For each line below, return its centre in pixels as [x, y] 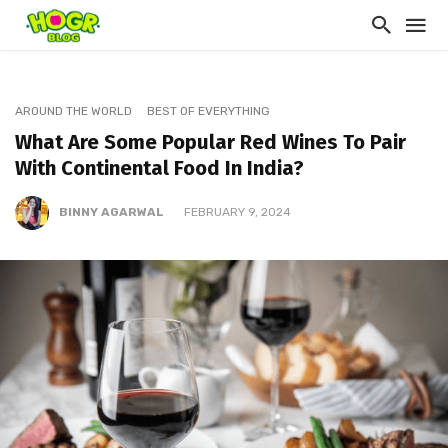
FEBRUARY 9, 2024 [237, 212]
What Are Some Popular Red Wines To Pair [210, 142]
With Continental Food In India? [159, 168]
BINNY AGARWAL [111, 212]
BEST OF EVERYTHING [208, 111]
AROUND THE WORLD [73, 111]
